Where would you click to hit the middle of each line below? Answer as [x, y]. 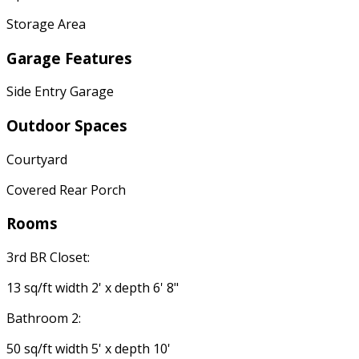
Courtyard [37, 159]
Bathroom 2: [44, 319]
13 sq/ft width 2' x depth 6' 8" [93, 288]
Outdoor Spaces [67, 125]
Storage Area [46, 24]
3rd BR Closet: [48, 258]
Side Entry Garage [60, 92]
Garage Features [69, 58]
